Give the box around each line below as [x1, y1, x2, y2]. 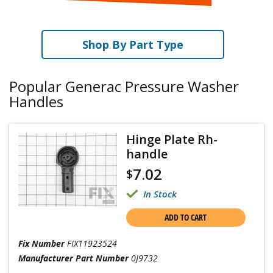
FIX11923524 [67, 238, 117, 249]
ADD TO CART [165, 211, 207, 223]
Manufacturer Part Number [18, 252, 129, 264]
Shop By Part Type [82, 37, 183, 52]
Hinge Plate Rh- [126, 131, 218, 147]
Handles [9, 91, 63, 112]
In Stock [143, 188, 177, 200]
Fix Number [18, 238, 65, 249]
